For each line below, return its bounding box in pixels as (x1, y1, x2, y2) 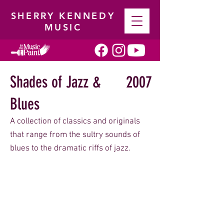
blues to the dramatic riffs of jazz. (10, 143, 130, 153)
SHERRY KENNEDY (10, 10, 115, 21)
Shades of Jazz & (10, 72, 101, 91)
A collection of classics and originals (10, 116, 140, 126)
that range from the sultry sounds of (10, 130, 140, 140)
